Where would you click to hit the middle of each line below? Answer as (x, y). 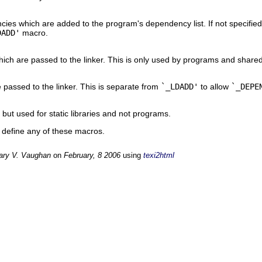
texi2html (159, 155)
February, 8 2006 (92, 155)
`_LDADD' (180, 86)
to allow (215, 86)
